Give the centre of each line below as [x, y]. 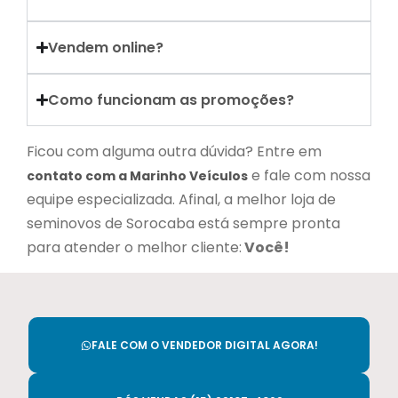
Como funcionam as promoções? [171, 100]
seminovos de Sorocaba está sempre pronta [183, 223]
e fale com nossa [309, 175]
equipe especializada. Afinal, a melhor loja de [181, 199]
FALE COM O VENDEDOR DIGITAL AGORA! [204, 345]
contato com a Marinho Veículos [137, 176]
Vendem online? [106, 48]
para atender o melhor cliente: [134, 247]
